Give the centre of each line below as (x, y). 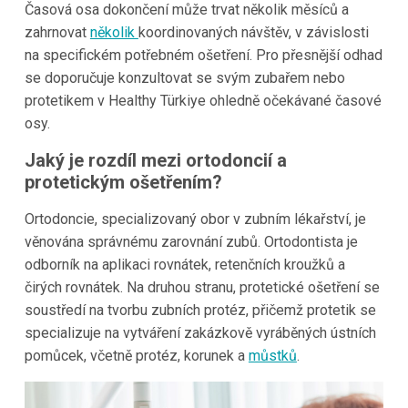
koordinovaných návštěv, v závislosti (253, 33)
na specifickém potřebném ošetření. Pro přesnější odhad (203, 56)
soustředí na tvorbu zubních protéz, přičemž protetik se (200, 311)
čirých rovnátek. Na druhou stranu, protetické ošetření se (202, 288)
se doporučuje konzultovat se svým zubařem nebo (184, 78)
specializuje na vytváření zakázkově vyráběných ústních (200, 333)
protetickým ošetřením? (123, 183)
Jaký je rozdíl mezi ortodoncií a (155, 161)
